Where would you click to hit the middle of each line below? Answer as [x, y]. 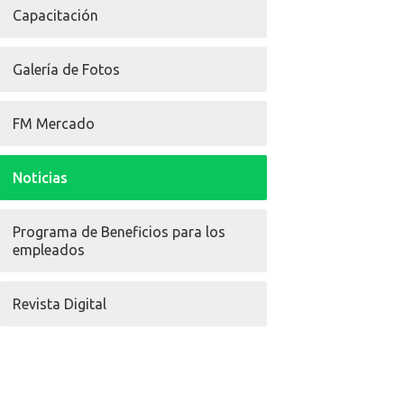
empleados [49, 249]
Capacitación [55, 15]
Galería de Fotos [66, 69]
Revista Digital [60, 303]
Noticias [40, 177]
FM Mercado [54, 123]
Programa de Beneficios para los [119, 231]
